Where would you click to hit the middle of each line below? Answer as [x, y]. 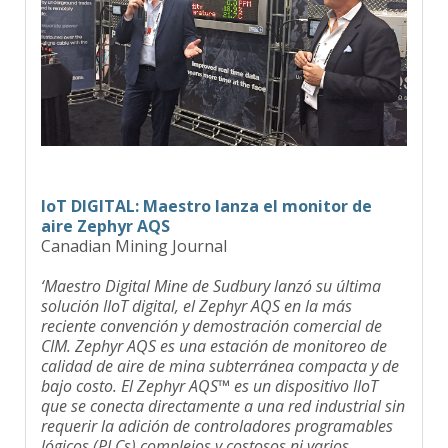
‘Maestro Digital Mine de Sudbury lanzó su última [211, 272]
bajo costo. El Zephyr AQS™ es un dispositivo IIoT [209, 372]
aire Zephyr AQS [105, 212]
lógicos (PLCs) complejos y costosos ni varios [195, 432]
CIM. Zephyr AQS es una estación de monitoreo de [214, 332]
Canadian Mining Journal [134, 232]
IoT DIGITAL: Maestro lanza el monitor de [206, 192]
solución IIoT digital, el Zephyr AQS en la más [196, 292]
